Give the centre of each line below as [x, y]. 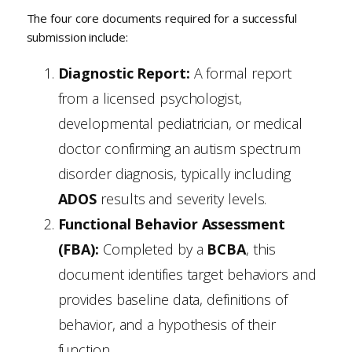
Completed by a [153, 249]
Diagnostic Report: [124, 73]
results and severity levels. [182, 198]
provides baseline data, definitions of [172, 299]
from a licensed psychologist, [150, 98]
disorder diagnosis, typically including [174, 173]
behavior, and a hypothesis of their [167, 324]
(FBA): [78, 249]
